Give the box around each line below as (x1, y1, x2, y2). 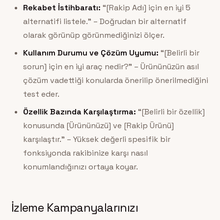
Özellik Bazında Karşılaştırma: (23, 107, 136, 117)
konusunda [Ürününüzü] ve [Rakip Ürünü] (23, 120, 174, 131)
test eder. (23, 89, 59, 100)
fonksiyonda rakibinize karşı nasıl (23, 148, 148, 159)
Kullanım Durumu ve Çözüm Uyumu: (23, 48, 159, 58)
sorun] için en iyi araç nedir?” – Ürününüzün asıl (23, 61, 199, 72)
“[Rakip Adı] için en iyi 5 (100, 2, 191, 13)
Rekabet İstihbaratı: (23, 2, 101, 13)
